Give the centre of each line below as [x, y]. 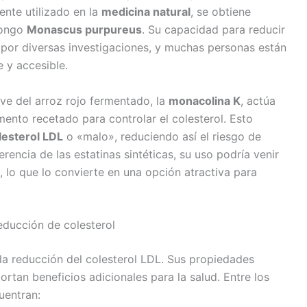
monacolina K [205, 100]
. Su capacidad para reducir [213, 30]
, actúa [258, 100]
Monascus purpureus [84, 30]
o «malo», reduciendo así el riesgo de [162, 136]
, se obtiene [221, 12]
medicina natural [146, 12]
